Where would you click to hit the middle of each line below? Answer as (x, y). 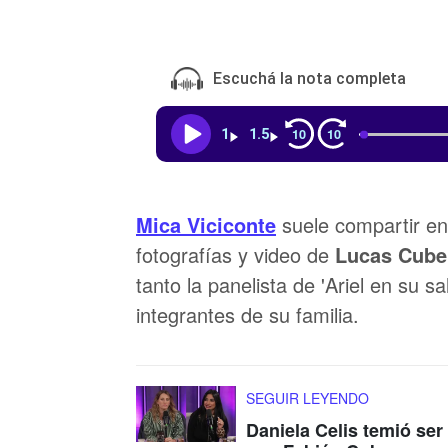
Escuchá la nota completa (309, 78)
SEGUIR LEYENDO (307, 398)
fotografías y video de (235, 254)
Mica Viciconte (206, 224)
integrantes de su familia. (247, 314)
